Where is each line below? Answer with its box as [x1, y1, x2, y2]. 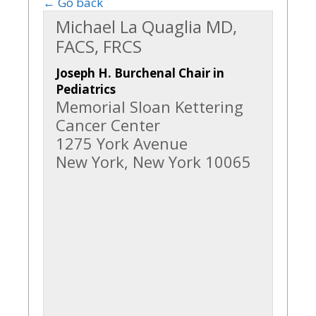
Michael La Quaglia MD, [56, 15, 237, 38]
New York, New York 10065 [56, 151, 251, 172]
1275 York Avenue [56, 133, 188, 154]
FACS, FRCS [56, 35, 142, 58]
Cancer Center [56, 114, 160, 135]
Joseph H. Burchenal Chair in [56, 65, 224, 81]
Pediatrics [56, 81, 116, 97]
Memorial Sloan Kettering [56, 96, 243, 117]
